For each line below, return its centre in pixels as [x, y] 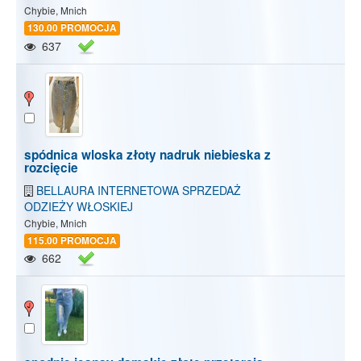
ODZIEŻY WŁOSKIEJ [79, 206]
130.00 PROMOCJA [72, 28]
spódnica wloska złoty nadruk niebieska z [147, 154]
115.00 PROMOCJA [72, 240]
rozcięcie [51, 167]
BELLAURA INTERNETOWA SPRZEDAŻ [139, 190]
